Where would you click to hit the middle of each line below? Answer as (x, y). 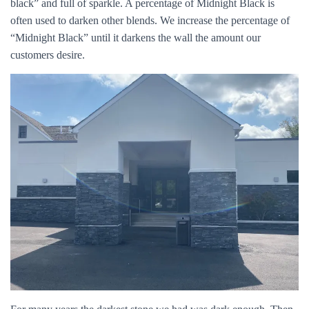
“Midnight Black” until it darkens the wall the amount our (136, 38)
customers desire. (48, 55)
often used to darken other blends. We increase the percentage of (150, 21)
